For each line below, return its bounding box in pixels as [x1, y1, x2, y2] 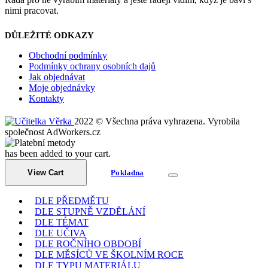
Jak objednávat [29, 72, 85, 82]
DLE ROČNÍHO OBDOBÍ [35, 239, 141, 249]
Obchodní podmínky [29, 50, 107, 60]
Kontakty [29, 93, 64, 103]
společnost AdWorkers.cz [5, 127, 100, 137]
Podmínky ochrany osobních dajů [29, 61, 156, 71]
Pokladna [111, 168, 144, 177]
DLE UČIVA [35, 228, 86, 238]
